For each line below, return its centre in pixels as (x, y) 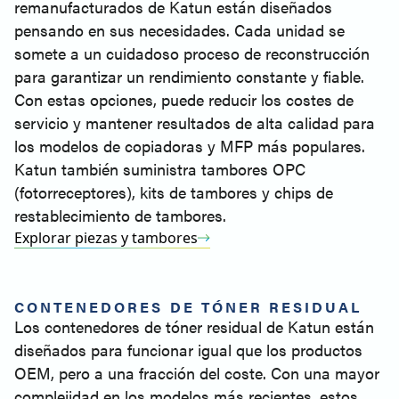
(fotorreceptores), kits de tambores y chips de (174, 192)
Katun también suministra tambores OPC (160, 169)
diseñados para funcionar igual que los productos (188, 350)
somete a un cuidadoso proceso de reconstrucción (192, 53)
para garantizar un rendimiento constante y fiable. (189, 76)
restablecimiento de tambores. (120, 215)
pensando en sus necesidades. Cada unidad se (179, 30)
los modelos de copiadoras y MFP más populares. (190, 146)
